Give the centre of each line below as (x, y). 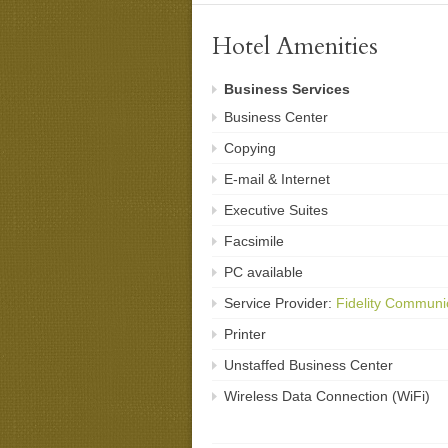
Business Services (287, 89)
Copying (250, 148)
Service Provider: (280, 303)
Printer (245, 334)
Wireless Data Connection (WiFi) (327, 396)
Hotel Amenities (295, 47)
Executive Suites (276, 210)
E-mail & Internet (277, 179)
